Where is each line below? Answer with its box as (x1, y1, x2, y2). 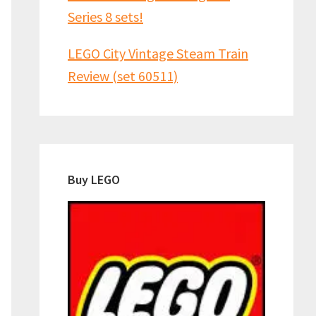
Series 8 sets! (68, 8, 143, 25)
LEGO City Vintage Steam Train (68, 44, 248, 62)
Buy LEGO (68, 171, 120, 188)
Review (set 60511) (68, 67, 178, 85)
